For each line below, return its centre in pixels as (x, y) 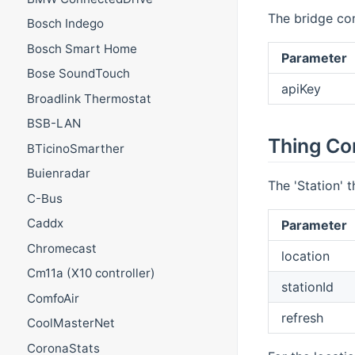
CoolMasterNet (71, 323)
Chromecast (61, 248)
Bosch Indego (65, 24)
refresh (302, 317)
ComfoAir (53, 298)
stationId (307, 286)
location (305, 256)
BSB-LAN (53, 124)
